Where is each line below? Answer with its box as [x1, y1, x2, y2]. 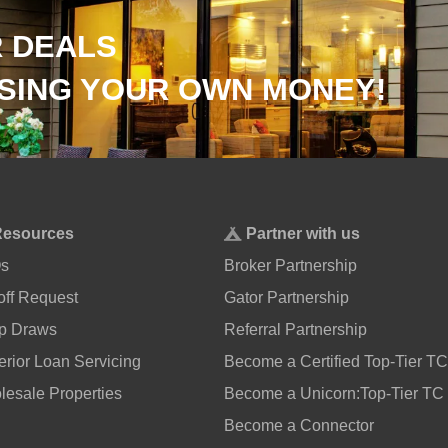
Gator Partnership [223, 289, 349, 307]
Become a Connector [223, 417, 374, 435]
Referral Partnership [223, 321, 367, 339]
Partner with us [246, 225, 361, 243]
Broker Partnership [223, 257, 357, 275]
